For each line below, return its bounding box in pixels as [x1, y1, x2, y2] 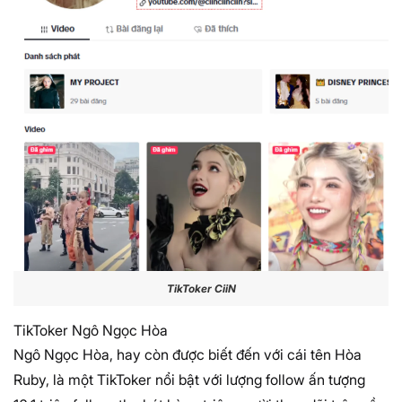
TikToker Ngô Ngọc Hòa [13, 320, 168, 339]
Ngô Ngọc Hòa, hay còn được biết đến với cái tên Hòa [13, 345, 362, 363]
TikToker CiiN [166, 282, 236, 296]
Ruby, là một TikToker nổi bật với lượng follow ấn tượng [13, 370, 365, 389]
